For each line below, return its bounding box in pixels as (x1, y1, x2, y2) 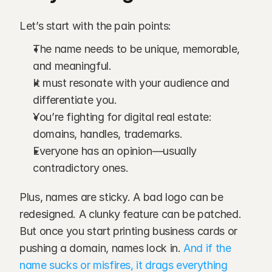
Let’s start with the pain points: (19, 19, 172, 32)
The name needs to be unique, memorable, (33, 42, 240, 55)
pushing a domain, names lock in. (19, 242, 181, 254)
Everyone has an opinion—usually (33, 144, 197, 157)
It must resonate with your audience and (33, 76, 229, 89)
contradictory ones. (33, 161, 129, 174)
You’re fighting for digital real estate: (33, 110, 212, 123)
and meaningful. (33, 59, 112, 72)
